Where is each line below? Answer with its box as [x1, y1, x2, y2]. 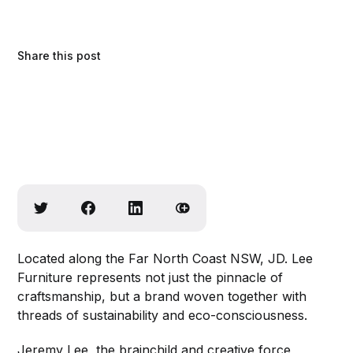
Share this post [17, 48, 102, 62]
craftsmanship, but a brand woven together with [17, 288, 307, 305]
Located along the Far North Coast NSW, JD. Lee [17, 251, 314, 267]
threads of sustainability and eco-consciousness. [17, 307, 312, 324]
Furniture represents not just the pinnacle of [17, 269, 284, 286]
